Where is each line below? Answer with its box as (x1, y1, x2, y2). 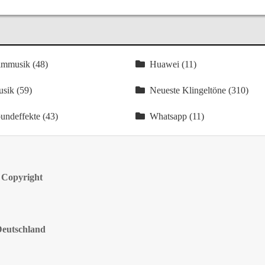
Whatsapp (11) (150, 111, 205, 121)
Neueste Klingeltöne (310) (150, 85, 249, 95)
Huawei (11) (150, 59, 197, 69)
